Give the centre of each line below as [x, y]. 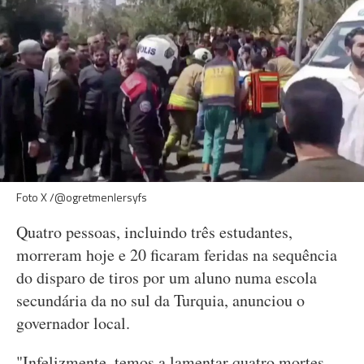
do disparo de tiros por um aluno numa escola [167, 277]
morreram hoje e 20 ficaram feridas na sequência [177, 255]
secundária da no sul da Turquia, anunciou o [160, 300]
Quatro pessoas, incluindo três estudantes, [154, 232]
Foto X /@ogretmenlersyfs [82, 197]
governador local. [73, 323]
